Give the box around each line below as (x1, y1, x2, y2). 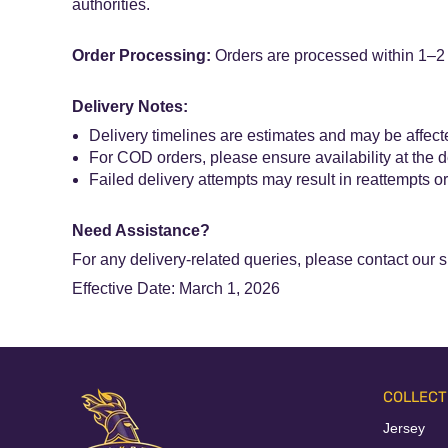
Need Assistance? (72, 222, 210, 240)
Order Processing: (72, 47, 211, 65)
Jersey (382, 420, 425, 437)
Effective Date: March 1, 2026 (72, 280, 280, 298)
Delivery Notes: (72, 98, 188, 116)
